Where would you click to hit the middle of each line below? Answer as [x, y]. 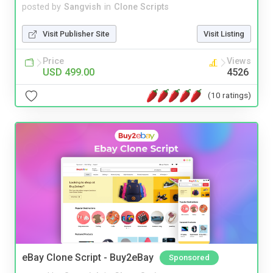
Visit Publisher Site [76, 34]
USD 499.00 [69, 73]
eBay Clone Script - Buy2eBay [88, 258]
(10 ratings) [229, 95]
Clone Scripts [141, 7]
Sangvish [83, 7]
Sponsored [189, 258]
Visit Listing [224, 34]
